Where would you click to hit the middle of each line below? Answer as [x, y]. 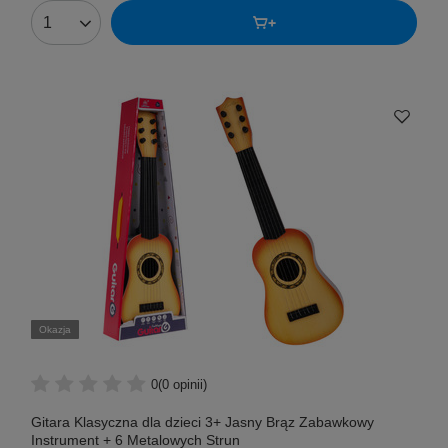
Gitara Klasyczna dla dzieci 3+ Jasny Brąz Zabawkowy [202, 422]
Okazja [55, 330]
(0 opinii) [182, 384]
